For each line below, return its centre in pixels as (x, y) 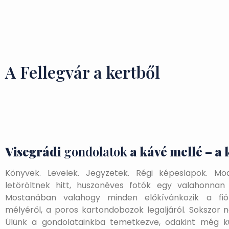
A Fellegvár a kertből (83, 72)
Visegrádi (33, 152)
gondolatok (94, 152)
